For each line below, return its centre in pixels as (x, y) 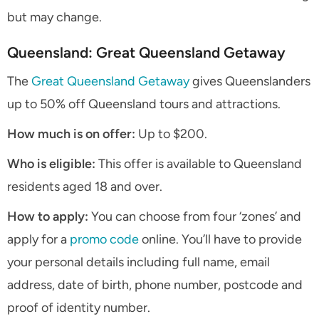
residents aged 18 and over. (85, 187)
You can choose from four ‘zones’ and (195, 217)
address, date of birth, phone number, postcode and (155, 285)
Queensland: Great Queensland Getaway (146, 53)
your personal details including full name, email (138, 262)
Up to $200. (171, 134)
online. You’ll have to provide (220, 240)
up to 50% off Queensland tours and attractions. (144, 104)
